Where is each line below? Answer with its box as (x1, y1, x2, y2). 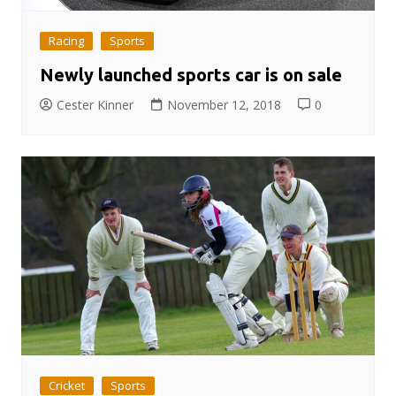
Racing (48, 32, 84, 49)
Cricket (48, 377, 85, 393)
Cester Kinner (56, 95, 133, 113)
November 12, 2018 (166, 95, 281, 113)
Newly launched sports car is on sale (39, 64, 342, 85)
